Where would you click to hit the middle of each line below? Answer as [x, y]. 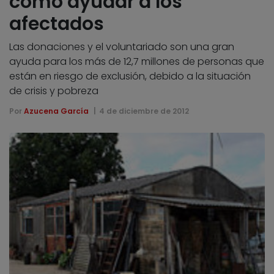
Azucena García [56, 111]
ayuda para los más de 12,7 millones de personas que [137, 61]
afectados [57, 24]
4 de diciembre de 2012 [144, 111]
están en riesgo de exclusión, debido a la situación [130, 76]
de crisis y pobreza [54, 91]
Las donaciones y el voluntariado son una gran [122, 46]
